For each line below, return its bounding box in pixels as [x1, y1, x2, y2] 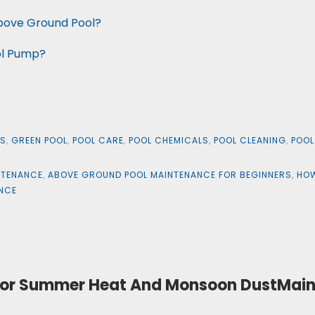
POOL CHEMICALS [128, 134, 209, 146]
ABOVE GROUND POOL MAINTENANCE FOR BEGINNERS [48, 169, 292, 181]
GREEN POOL [11, 134, 67, 146]
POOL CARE [72, 134, 124, 146]
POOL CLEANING [213, 134, 286, 146]
